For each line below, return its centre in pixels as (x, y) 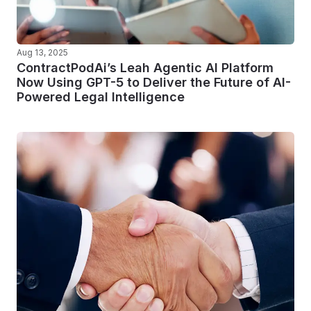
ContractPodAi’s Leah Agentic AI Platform (145, 68)
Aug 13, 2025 (42, 52)
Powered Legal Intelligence (101, 97)
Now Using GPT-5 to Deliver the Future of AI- (154, 82)
